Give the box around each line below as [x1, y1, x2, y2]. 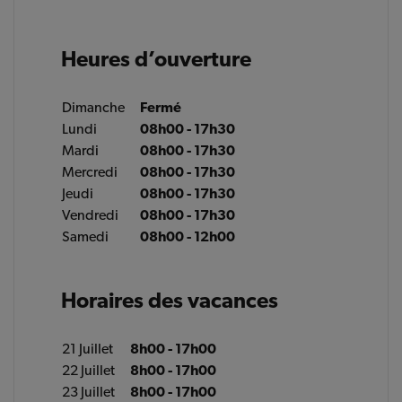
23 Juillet [62, 383, 116, 400]
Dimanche [62, 99, 126, 116]
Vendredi [62, 206, 119, 223]
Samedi [62, 228, 109, 245]
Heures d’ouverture [61, 46, 252, 72]
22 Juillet [62, 362, 116, 379]
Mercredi [62, 163, 118, 180]
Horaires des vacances [61, 287, 279, 313]
